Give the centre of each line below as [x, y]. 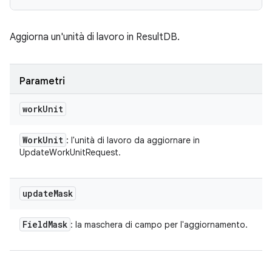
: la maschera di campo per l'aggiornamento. [159, 225]
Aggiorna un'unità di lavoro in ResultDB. [95, 37]
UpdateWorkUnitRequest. [70, 152]
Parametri [42, 81]
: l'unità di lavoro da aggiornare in [133, 140]
